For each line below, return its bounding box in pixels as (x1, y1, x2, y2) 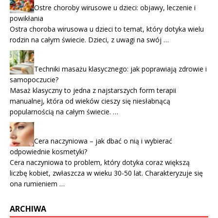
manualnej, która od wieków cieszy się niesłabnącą (10, 96, 170, 106)
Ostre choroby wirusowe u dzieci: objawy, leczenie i (34, 2, 196, 12)
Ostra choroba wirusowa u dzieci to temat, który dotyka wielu (10, 24, 204, 34)
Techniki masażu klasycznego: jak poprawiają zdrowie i (34, 64, 207, 73)
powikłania (10, 13, 43, 23)
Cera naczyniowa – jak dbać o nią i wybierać (34, 136, 172, 145)
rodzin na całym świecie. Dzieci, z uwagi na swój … (10, 35, 169, 44)
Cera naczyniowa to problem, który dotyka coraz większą (10, 157, 190, 167)
